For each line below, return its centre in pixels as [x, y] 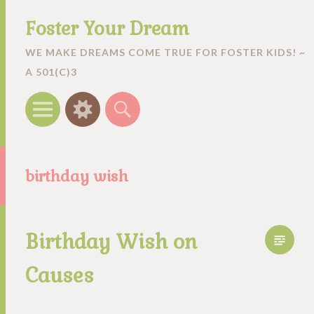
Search [141, 101]
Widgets [105, 101]
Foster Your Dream [107, 29]
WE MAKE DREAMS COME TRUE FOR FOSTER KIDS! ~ [165, 52]
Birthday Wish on [111, 242]
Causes [60, 275]
